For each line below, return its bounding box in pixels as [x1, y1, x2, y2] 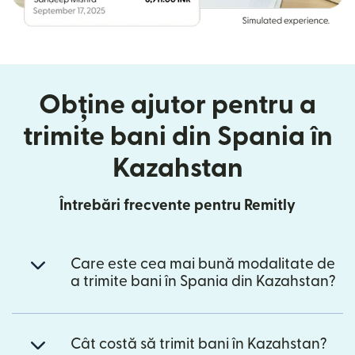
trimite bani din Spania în [22, 123, 333, 150]
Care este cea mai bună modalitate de [71, 256, 335, 272]
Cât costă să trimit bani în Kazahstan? [71, 336, 327, 352]
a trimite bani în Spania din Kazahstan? [71, 273, 336, 289]
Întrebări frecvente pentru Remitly [59, 197, 296, 213]
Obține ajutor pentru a [39, 91, 316, 118]
